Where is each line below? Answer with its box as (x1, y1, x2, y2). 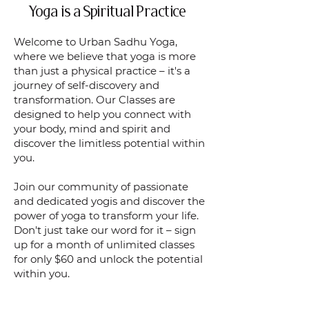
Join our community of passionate (14, 180, 188, 193)
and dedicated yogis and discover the (14, 195, 205, 208)
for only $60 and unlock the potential (14, 252, 203, 266)
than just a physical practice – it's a (14, 64, 190, 77)
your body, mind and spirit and (14, 122, 170, 135)
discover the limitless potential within (14, 137, 205, 150)
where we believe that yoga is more (14, 50, 196, 63)
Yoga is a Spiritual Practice (28, 5, 186, 20)
